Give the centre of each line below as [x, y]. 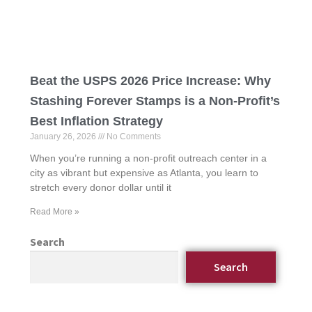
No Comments [132, 137]
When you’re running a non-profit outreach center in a [148, 158]
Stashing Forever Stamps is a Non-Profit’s [155, 101]
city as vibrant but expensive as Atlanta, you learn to [144, 173]
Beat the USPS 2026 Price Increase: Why [150, 81]
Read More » [54, 212]
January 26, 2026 [64, 137]
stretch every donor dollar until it [100, 188]
